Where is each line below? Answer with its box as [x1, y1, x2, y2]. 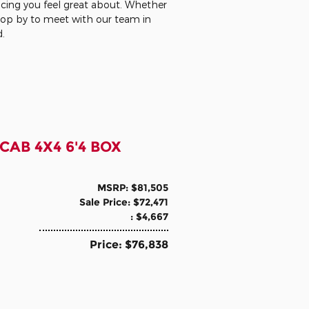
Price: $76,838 [90, 238, 168, 252]
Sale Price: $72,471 [79, 196, 168, 209]
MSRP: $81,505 [97, 181, 168, 195]
